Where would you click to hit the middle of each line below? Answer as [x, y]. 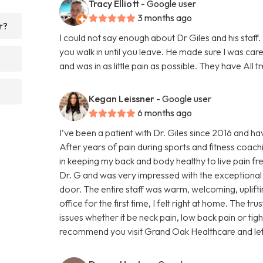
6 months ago [165, 112]
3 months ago [165, 17]
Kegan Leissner [122, 98]
